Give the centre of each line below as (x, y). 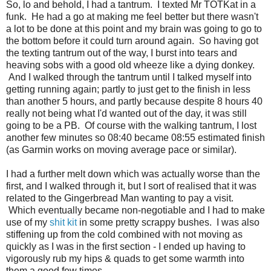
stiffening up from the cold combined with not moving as (124, 235)
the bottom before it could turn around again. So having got (132, 41)
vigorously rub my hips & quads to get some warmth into (125, 259)
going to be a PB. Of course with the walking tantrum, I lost (131, 126)
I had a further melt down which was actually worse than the (133, 174)
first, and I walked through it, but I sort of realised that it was (131, 186)
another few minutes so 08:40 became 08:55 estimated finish (135, 138)
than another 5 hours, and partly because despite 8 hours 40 (134, 102)
